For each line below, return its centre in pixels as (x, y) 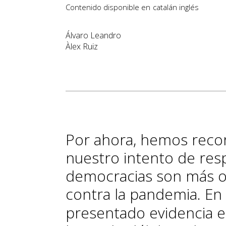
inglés (189, 7)
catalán (165, 7)
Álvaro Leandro (93, 35)
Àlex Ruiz (82, 46)
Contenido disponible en (108, 7)
